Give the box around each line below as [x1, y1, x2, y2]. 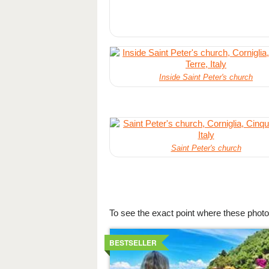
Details [109, 226, 136, 239]
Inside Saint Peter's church [159, 73, 253, 82]
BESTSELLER [109, 237, 157, 248]
